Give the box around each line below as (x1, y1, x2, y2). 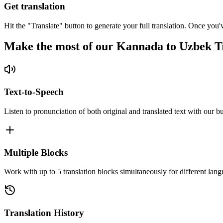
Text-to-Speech (4, 87, 64, 98)
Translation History (4, 207, 84, 218)
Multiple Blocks (4, 147, 68, 158)
